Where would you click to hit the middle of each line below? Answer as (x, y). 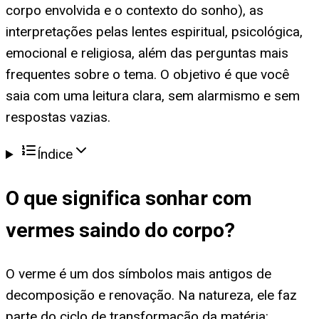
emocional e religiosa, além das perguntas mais (147, 53)
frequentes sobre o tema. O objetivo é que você (147, 75)
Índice (55, 155)
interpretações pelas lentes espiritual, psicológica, (154, 32)
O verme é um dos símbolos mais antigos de (138, 273)
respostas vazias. (58, 117)
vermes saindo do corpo (115, 230)
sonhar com (199, 198)
